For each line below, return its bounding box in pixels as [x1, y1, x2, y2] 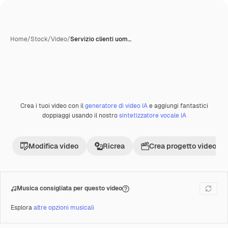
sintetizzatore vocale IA [119, 111, 186, 120]
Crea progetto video [149, 141, 216, 151]
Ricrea [103, 141, 125, 151]
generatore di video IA [84, 102, 148, 110]
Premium [21, 105, 48, 113]
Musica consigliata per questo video [17, 184, 122, 192]
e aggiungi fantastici [147, 102, 208, 110]
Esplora [11, 204, 34, 212]
